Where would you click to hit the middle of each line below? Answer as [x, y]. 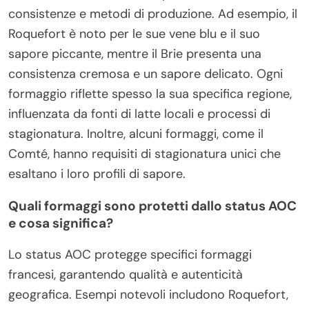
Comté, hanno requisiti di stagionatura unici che [144, 153]
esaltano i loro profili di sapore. [97, 173]
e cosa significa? [61, 223]
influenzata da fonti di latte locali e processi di [139, 113]
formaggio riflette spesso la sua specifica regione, [150, 93]
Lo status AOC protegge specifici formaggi [130, 254]
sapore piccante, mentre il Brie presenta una [135, 53]
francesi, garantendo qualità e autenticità [126, 274]
